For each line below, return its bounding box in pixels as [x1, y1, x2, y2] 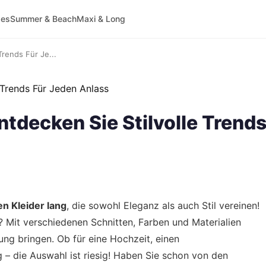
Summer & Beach [9, 14, 77, 24]
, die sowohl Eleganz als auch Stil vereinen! [66, 199, 259, 211]
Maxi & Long [76, 14, 125, 24]
